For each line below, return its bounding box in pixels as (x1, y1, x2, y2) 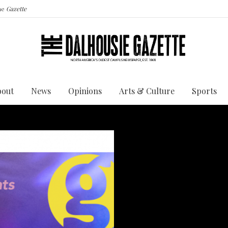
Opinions (68, 85, 102, 96)
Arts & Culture (119, 85, 175, 96)
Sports (192, 85, 217, 96)
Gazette (6, 5, 26, 13)
